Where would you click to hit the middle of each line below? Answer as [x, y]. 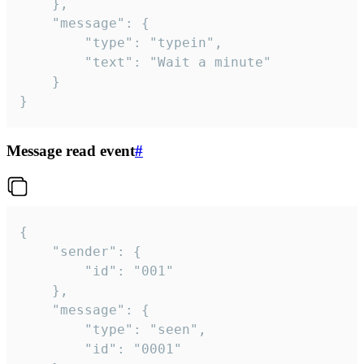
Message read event [71, 151]
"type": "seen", [52, 329]
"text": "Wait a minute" [52, 62]
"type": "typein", [52, 42]
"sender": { [36, 251]
